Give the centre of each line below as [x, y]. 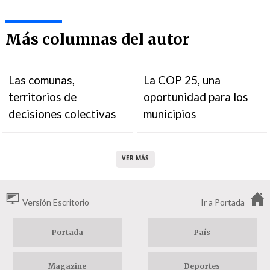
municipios [170, 114]
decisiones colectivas [63, 114]
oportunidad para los [196, 97]
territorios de [43, 97]
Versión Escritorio [56, 202]
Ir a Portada [223, 202]
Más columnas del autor [97, 39]
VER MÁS [135, 158]
